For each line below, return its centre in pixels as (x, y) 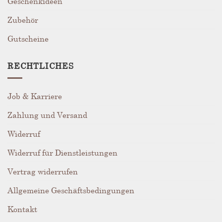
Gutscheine (28, 38)
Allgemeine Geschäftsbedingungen (71, 190)
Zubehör (23, 19)
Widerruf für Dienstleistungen (62, 152)
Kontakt (22, 209)
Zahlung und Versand (47, 114)
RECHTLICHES (41, 65)
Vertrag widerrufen (43, 171)
